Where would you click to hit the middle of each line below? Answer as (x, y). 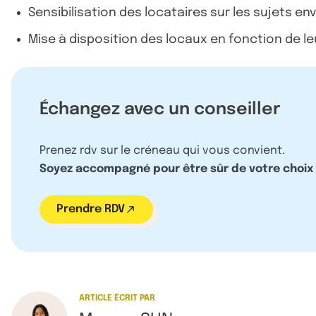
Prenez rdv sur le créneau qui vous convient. (162, 150)
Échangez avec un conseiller (160, 109)
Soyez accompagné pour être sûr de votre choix (176, 169)
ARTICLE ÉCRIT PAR (117, 298)
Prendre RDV (91, 209)
